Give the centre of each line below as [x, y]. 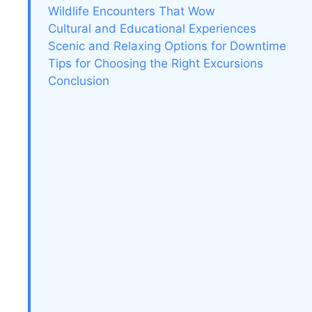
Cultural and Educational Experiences [152, 28]
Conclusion [79, 80]
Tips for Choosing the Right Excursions [156, 63]
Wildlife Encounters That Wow [132, 11]
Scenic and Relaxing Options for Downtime [167, 46]
